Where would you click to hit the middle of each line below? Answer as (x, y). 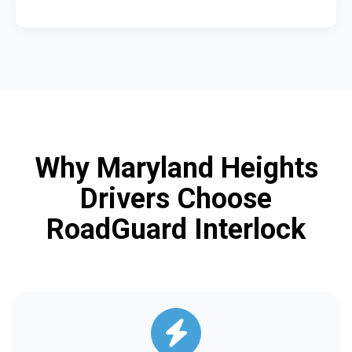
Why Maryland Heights (176, 168)
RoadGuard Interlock (176, 229)
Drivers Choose (176, 198)
